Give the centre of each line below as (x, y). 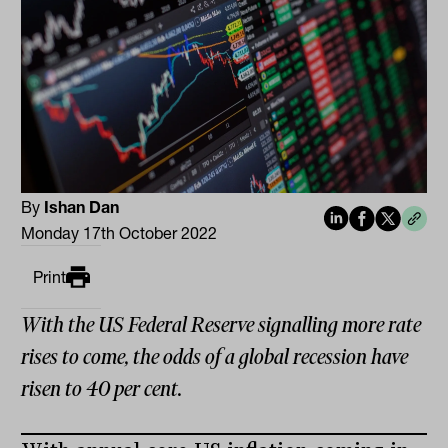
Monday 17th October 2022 (119, 233)
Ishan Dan (82, 207)
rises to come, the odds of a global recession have (215, 357)
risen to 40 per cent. (102, 389)
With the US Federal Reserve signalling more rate (221, 325)
